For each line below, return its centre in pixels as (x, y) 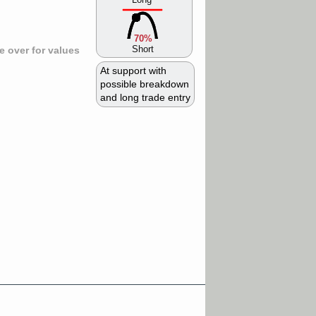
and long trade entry (145, 98)
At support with (133, 71)
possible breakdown (145, 85)
